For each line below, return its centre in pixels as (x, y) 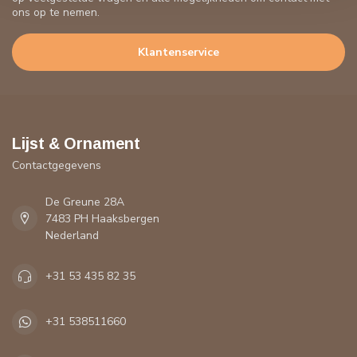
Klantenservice (178, 52)
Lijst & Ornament (76, 143)
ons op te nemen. (56, 12)
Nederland (72, 235)
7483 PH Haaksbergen (102, 218)
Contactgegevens (57, 165)
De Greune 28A (85, 202)
